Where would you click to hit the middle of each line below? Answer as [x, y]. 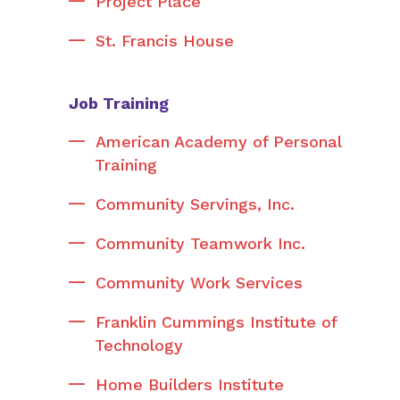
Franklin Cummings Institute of [216, 322]
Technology [139, 345]
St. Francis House [165, 41]
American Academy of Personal [218, 142]
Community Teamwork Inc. [200, 243]
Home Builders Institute [190, 384]
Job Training [119, 103]
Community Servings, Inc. [195, 204]
